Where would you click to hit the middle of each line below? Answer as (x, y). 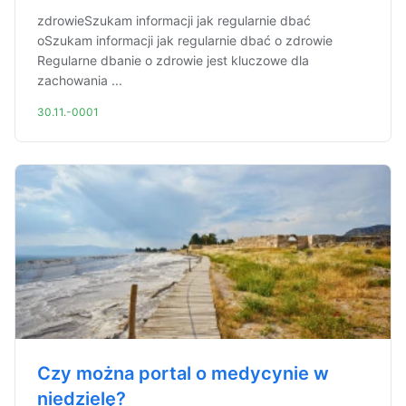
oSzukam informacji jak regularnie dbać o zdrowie (185, 40)
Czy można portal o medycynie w (183, 373)
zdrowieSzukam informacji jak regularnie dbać (174, 20)
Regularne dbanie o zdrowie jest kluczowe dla (173, 60)
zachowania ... (80, 80)
